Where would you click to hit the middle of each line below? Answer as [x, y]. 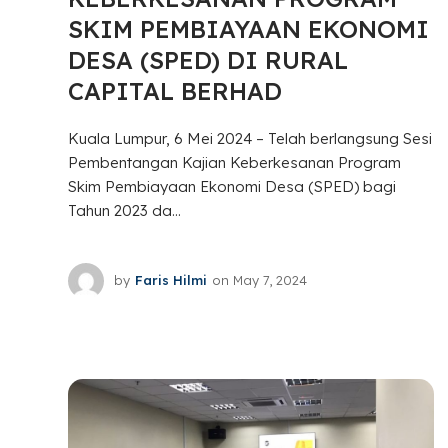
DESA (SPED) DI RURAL [207, 59]
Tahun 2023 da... [124, 210]
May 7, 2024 [269, 280]
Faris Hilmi [170, 280]
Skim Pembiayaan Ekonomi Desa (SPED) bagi [231, 186]
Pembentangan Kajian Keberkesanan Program [234, 162]
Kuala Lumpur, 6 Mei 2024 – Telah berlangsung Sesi [249, 138]
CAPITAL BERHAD [174, 90]
